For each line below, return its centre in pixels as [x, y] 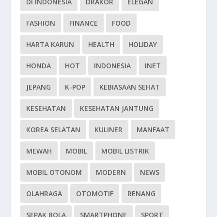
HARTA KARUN [50, 44]
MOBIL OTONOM [54, 172]
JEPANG [39, 87]
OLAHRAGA [44, 193]
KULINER [109, 129]
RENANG [142, 193]
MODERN [111, 172]
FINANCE [84, 23]
